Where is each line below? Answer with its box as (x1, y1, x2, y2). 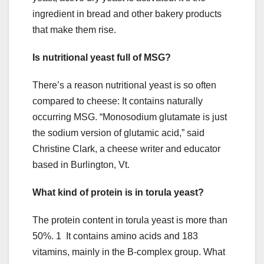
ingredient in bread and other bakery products (32, 8, 222, 19)
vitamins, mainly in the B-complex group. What (32, 246, 225, 257)
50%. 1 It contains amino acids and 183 (32, 230, 198, 241)
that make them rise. (32, 24, 116, 35)
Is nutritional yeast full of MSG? (32, 52, 171, 62)
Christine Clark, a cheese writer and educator (32, 143, 220, 154)
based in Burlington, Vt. (32, 159, 130, 170)
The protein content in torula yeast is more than (32, 214, 227, 225)
